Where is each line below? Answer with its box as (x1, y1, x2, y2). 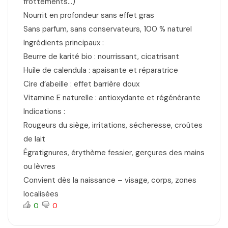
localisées (23, 188, 59, 199)
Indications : (23, 106, 65, 117)
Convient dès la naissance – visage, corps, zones (23, 175, 196, 185)
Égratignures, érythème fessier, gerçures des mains (23, 147, 205, 158)
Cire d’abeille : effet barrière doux (23, 78, 139, 89)
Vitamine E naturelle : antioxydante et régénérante (23, 92, 201, 103)
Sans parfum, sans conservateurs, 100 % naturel (23, 23, 192, 34)
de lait (23, 133, 45, 144)
